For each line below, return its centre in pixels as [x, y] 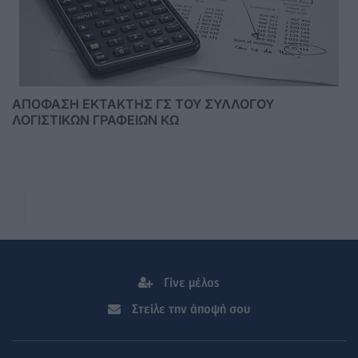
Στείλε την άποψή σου [189, 309]
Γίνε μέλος [190, 282]
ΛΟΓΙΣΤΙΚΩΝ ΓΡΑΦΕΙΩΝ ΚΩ [95, 119]
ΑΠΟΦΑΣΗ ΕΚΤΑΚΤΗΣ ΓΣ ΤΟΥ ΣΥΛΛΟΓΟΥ [143, 103]
